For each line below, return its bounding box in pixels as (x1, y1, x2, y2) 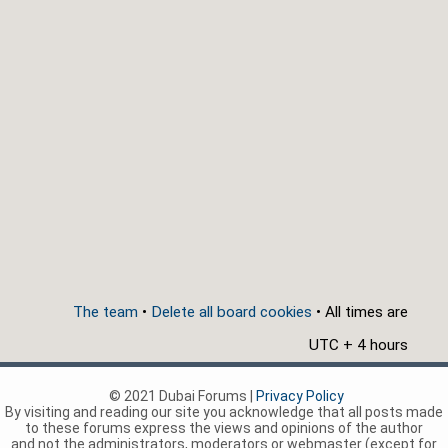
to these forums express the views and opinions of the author (25, 420, 423, 437)
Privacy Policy (256, 388, 344, 405)
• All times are (312, 303, 408, 322)
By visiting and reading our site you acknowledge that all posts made (5, 404, 443, 421)
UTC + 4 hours (309, 336, 408, 355)
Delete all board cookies (151, 303, 312, 322)
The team (73, 303, 138, 322)
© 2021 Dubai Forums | (109, 388, 256, 405)
